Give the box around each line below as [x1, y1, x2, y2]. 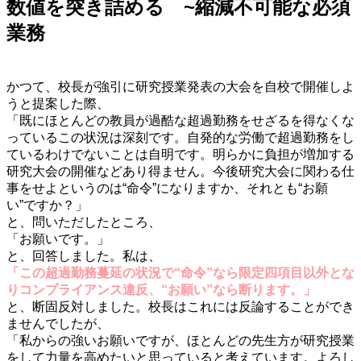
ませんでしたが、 [6, 316, 110, 330]
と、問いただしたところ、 [6, 214, 161, 229]
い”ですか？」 [6, 197, 88, 212]
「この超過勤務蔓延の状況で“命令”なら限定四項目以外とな [6, 265, 355, 280]
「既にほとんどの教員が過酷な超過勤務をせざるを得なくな [6, 113, 355, 127]
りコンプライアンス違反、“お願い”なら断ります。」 [6, 282, 316, 297]
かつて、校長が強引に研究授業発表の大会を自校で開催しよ [6, 79, 355, 93]
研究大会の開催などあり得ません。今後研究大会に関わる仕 [6, 164, 355, 178]
